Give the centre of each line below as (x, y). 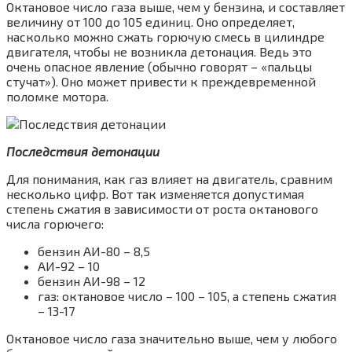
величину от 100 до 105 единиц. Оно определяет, (150, 22)
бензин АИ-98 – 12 (92, 281)
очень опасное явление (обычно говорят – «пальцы (159, 66)
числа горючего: (55, 224)
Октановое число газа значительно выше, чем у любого (172, 338)
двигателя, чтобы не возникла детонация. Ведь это (159, 51)
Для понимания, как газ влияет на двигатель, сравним (169, 179)
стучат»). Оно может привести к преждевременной (161, 81)
